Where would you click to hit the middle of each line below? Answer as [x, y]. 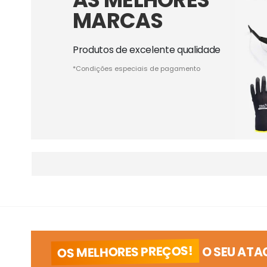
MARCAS [118, 21]
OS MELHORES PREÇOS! [125, 252]
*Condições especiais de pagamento [136, 69]
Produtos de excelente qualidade [147, 50]
